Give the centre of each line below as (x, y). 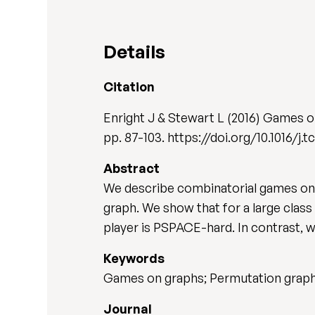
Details (135, 51)
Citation (129, 86)
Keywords (134, 258)
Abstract (132, 168)
